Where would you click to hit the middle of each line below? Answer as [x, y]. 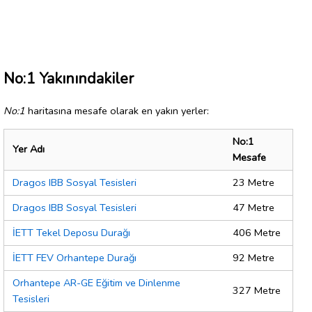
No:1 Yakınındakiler [69, 78]
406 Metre [257, 233]
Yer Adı [29, 149]
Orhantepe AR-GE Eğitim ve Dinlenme [96, 283]
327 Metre [257, 291]
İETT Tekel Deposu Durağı [71, 233]
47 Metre [253, 208]
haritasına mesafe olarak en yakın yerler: [117, 110]
